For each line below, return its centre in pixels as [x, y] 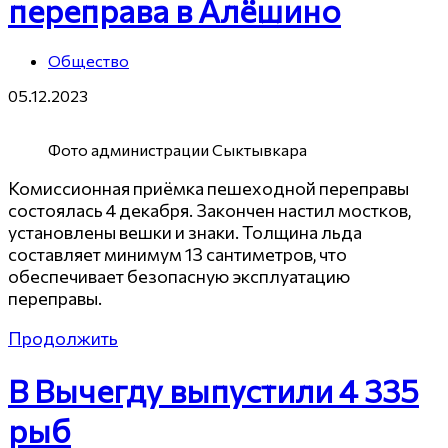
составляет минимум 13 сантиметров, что [177, 253]
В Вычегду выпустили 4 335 [213, 390]
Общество [88, 60]
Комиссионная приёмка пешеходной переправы [208, 187]
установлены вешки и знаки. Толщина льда [185, 231]
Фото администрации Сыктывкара [177, 149]
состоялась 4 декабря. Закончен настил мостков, [209, 209]
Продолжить [63, 337]
